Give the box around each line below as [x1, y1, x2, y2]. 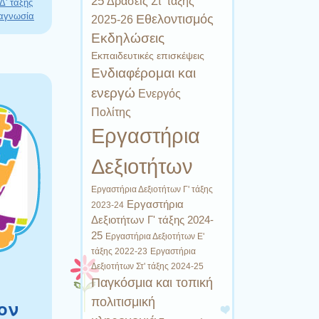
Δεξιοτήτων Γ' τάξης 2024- [91, 213, 214, 226]
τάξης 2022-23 [91, 246, 148, 256]
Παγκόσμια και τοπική [91, 275, 214, 290]
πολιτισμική [91, 294, 156, 309]
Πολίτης [91, 105, 132, 118]
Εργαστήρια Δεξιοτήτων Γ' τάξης [91, 184, 214, 194]
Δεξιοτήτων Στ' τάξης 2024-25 [91, 261, 204, 271]
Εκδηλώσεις [91, 30, 165, 46]
